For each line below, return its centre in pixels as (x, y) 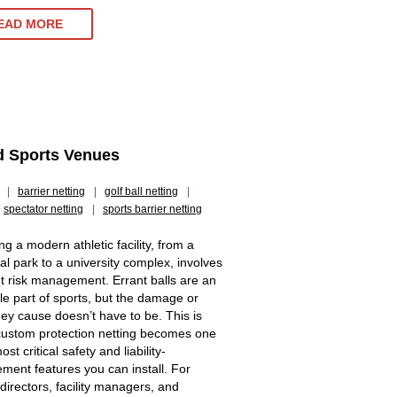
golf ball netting (141, 191)
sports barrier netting (152, 209)
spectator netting (43, 209)
